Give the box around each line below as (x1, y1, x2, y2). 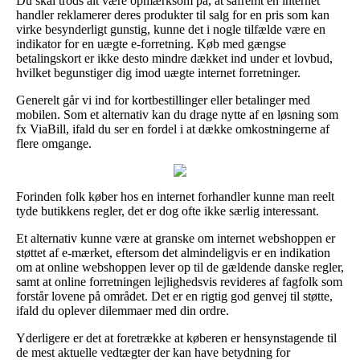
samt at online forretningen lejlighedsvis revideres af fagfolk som (16, 274, 342, 288)
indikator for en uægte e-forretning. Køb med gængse (16, 36, 286, 51)
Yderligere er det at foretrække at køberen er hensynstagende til (16, 330, 337, 345)
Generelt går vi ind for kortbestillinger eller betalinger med (16, 92, 310, 107)
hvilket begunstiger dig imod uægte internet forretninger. (16, 65, 301, 80)
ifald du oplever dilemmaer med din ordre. (16, 303, 229, 317)
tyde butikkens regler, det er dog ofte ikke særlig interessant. (16, 203, 319, 218)
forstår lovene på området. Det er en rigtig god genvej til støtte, (16, 288, 333, 303)
